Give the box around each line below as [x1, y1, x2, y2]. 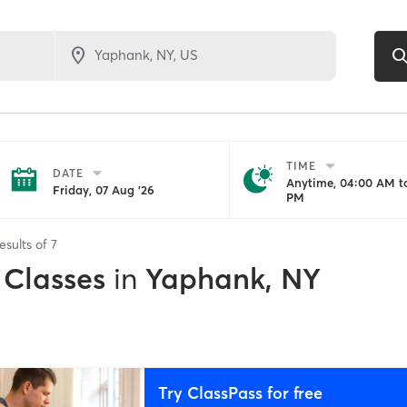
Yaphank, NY [145, 260, 321, 296]
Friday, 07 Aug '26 [52, 183, 154, 197]
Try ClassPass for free [157, 382, 323, 403]
